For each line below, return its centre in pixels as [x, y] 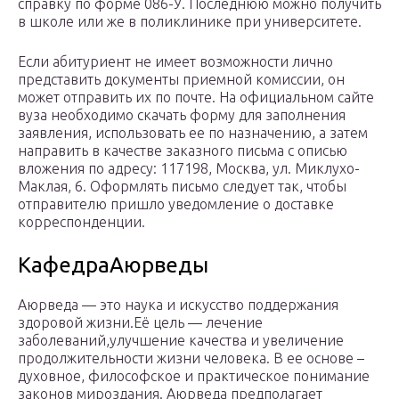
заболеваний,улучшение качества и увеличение [181, 341]
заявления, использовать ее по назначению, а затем [193, 133]
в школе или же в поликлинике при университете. [190, 22]
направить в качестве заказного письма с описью [183, 151]
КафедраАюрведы [113, 265]
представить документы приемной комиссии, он [181, 80]
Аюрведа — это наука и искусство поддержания [178, 305]
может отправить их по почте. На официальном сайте [196, 98]
